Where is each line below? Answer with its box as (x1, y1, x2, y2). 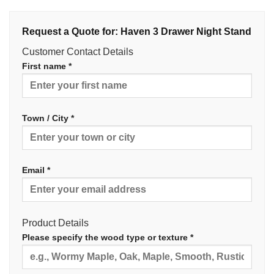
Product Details (22, 217, 89, 228)
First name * (22, 61, 72, 72)
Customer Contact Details (22, 46, 133, 57)
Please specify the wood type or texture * (22, 232, 193, 242)
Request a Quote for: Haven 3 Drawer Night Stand (22, 26, 251, 37)
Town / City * (22, 113, 74, 124)
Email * (22, 165, 50, 176)
